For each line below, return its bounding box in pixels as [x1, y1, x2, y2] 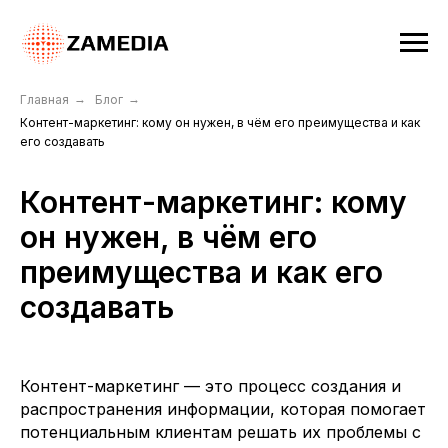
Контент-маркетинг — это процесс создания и [20, 376, 401, 396]
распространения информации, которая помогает [20, 399, 426, 419]
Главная [20, 92, 69, 107]
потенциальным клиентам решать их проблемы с [20, 422, 421, 442]
